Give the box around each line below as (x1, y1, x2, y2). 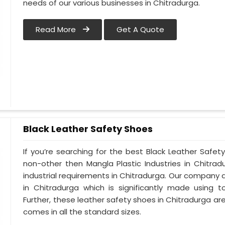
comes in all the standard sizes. (23, 206, 142, 217)
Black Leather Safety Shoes (23, 123, 153, 135)
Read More (36, 24, 78, 35)
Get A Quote (117, 24, 165, 35)
